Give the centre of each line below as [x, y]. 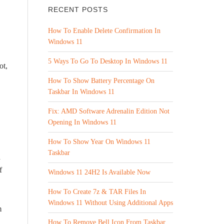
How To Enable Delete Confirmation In [104, 31]
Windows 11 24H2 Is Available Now [99, 172]
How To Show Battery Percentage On [101, 81]
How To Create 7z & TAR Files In [97, 192]
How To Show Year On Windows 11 [99, 142]
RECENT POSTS [78, 9]
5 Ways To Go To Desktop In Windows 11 [108, 61]
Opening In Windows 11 [82, 122]
